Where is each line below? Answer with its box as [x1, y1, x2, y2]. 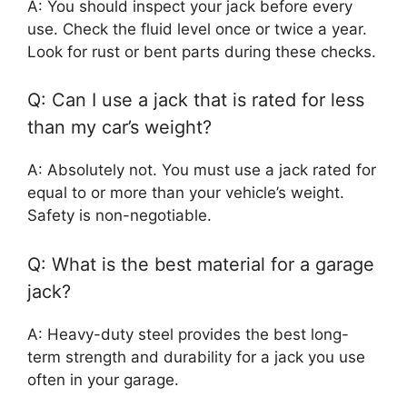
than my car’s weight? [27, 116, 212, 139]
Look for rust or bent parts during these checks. [27, 42, 376, 61]
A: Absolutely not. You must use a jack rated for [27, 161, 376, 180]
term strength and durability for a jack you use [27, 347, 365, 366]
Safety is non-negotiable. [27, 206, 212, 225]
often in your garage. [27, 370, 179, 389]
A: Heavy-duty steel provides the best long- [27, 324, 349, 343]
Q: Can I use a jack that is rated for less [27, 89, 364, 112]
